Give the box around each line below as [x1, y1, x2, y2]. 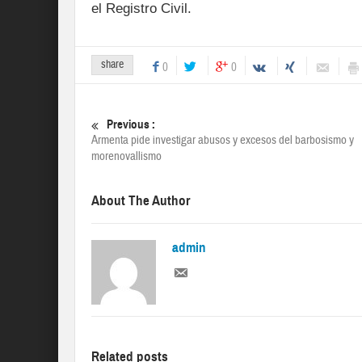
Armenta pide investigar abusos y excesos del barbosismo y [91, 133, 354, 149]
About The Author [91, 192, 190, 210]
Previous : [107, 117, 155, 133]
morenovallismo [91, 149, 162, 165]
